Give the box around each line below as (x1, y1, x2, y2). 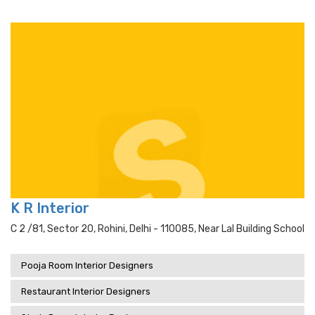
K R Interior (11, 200, 89, 217)
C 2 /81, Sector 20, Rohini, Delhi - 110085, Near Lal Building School (11, 223, 304, 235)
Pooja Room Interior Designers (21, 260, 153, 271)
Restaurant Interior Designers (21, 286, 150, 297)
